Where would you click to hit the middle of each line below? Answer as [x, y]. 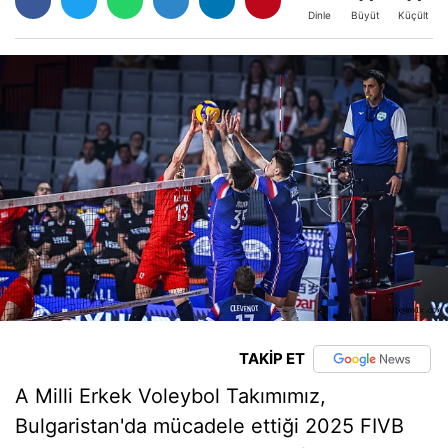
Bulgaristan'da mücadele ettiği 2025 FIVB [209, 425]
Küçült [413, 14]
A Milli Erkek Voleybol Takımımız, [170, 395]
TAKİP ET [271, 358]
